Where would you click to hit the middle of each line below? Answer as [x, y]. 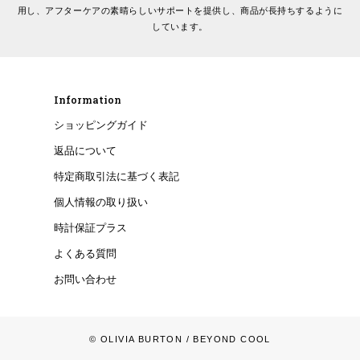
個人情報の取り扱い [100, 202]
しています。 [180, 27]
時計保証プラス [90, 228]
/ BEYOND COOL [227, 339]
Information [87, 100]
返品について [85, 151]
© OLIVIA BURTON [136, 339]
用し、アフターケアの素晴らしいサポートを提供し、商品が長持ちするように [180, 10]
